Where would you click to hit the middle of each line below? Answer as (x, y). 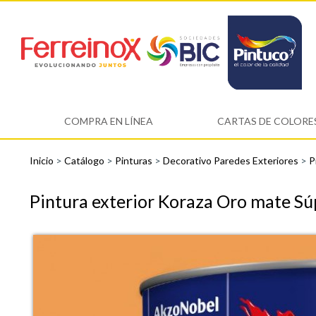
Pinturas (135, 161)
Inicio (43, 161)
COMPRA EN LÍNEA (108, 121)
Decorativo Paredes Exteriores (232, 161)
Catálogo (85, 161)
